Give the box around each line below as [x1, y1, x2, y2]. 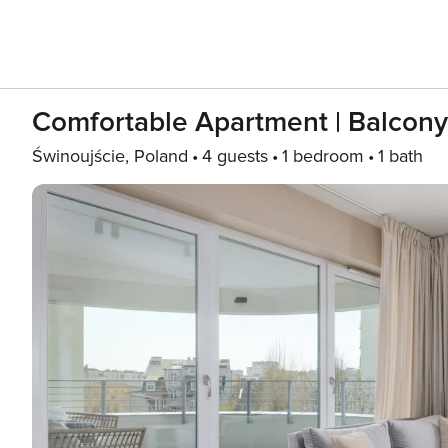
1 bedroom [282, 145, 364, 167]
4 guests [202, 145, 268, 167]
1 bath [378, 145, 423, 167]
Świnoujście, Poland [32, 145, 188, 167]
